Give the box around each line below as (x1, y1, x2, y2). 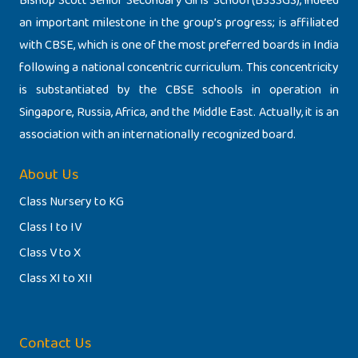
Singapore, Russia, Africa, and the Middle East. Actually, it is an (19, 102, 339, 123)
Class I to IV (19, 217, 82, 237)
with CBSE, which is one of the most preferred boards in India (19, 35, 339, 56)
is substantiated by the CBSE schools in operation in (19, 80, 339, 101)
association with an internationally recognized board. (19, 125, 296, 145)
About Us (19, 162, 78, 188)
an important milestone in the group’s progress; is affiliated (19, 13, 339, 34)
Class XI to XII (19, 268, 93, 288)
